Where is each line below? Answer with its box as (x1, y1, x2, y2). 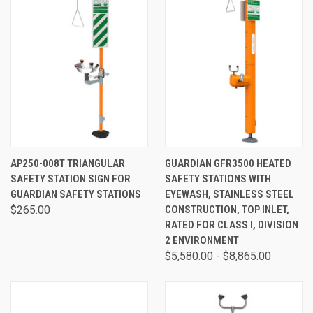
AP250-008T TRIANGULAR (10, 157, 125, 170)
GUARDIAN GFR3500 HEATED (165, 157, 291, 170)
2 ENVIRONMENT (165, 234, 239, 247)
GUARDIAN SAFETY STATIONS (10, 188, 141, 201)
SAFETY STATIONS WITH (165, 173, 271, 185)
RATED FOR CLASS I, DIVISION (165, 219, 298, 231)
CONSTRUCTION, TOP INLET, (165, 203, 289, 216)
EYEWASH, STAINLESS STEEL (165, 188, 294, 201)
